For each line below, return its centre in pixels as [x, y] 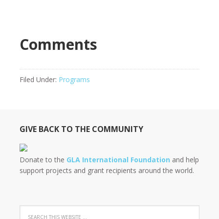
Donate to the [43, 160]
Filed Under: [39, 79]
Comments [58, 44]
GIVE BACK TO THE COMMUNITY [81, 129]
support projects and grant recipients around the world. [107, 170]
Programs [74, 79]
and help [185, 160]
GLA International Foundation [118, 160]
